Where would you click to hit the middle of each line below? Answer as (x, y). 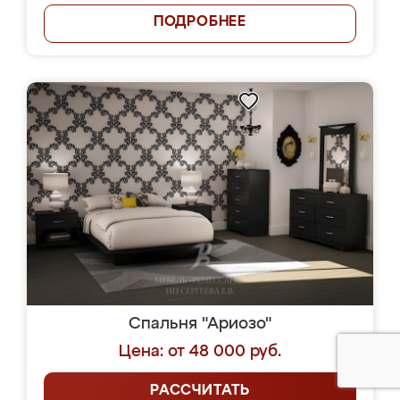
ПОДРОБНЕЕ (200, 22)
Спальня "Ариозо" (200, 324)
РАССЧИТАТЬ (200, 391)
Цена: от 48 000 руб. (200, 352)
